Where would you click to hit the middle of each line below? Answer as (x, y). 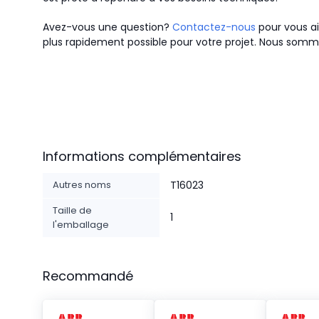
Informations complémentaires (142, 156)
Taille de (72, 210)
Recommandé (88, 276)
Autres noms (82, 185)
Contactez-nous (214, 27)
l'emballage (81, 225)
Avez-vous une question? (108, 27)
